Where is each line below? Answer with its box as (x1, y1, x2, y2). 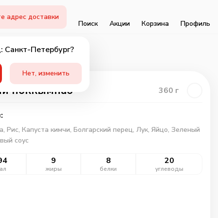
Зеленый (171, 125, 200, 134)
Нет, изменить (22, 68, 70, 78)
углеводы (155, 165, 183, 173)
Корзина (142, 18, 169, 28)
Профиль (181, 18, 210, 28)
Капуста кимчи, (21, 125, 73, 134)
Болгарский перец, (73, 125, 136, 134)
